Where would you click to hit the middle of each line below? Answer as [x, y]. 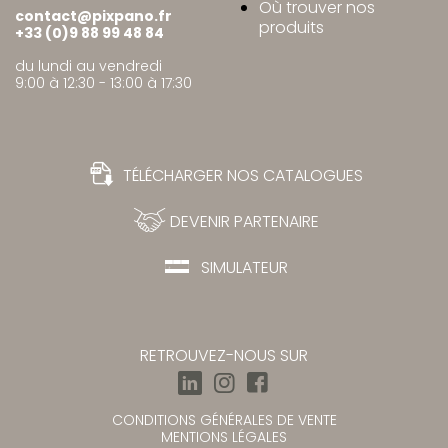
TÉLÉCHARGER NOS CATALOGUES [240, 176]
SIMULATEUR [241, 268]
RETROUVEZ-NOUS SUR [224, 356]
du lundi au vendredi [88, 66]
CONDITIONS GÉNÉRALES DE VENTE [224, 420]
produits [291, 28]
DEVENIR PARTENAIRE [241, 222]
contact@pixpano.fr [93, 16]
